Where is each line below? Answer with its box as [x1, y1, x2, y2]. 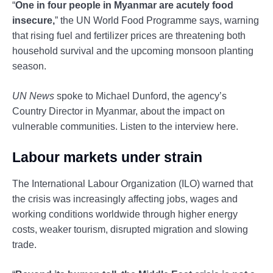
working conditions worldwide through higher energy [12, 208, 238, 219]
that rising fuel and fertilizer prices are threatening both [12, 30, 246, 41]
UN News [12, 90, 54, 101]
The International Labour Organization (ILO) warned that [12, 178, 253, 189]
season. [12, 60, 46, 71]
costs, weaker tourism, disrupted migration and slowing [12, 224, 248, 235]
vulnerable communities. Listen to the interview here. [12, 121, 238, 132]
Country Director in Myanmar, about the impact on [12, 105, 225, 116]
